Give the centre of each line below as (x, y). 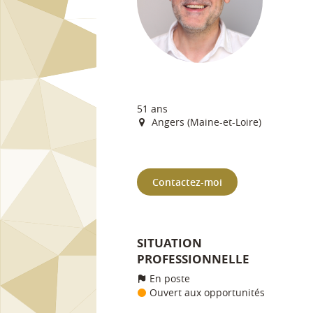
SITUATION (169, 243)
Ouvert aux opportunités (206, 292)
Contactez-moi (187, 182)
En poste (168, 278)
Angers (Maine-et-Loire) (205, 122)
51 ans (152, 109)
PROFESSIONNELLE (193, 259)
